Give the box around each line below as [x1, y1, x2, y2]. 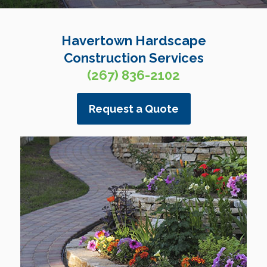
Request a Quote [88, 103, 179, 115]
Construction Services [63, 50, 204, 66]
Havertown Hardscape [61, 33, 206, 48]
